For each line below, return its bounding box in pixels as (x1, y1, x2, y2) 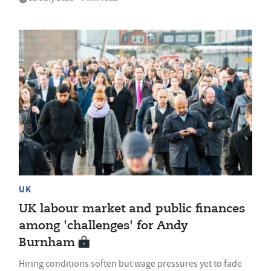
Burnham (19, 237, 75, 250)
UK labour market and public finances (19, 203, 245, 216)
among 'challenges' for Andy (19, 220, 188, 233)
